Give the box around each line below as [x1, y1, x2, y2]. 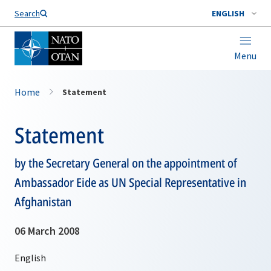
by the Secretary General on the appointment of [15, 155, 237, 171]
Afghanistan [15, 194, 71, 210]
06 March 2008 [15, 224, 80, 238]
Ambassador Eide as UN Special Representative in [15, 174, 246, 191]
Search [15, 8, 40, 19]
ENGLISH [212, 8, 244, 19]
